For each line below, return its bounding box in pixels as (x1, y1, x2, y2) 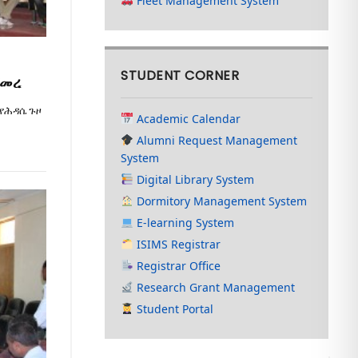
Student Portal (133, 301, 214, 316)
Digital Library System (133, 172, 255, 187)
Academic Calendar (133, 111, 241, 126)
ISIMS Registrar (133, 237, 221, 252)
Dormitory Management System (133, 193, 308, 209)
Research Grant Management (133, 280, 296, 295)
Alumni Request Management (133, 133, 298, 148)
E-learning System (133, 215, 235, 230)
